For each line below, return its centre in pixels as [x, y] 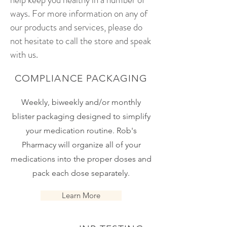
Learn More [81, 195]
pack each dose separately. [81, 173]
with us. [24, 54]
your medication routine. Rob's [81, 130]
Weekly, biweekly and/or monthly [81, 102]
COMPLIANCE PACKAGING [81, 78]
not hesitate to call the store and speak [81, 41]
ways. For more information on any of [79, 13]
